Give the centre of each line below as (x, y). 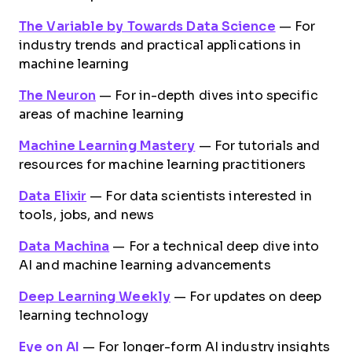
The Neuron (57, 95)
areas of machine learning (102, 114)
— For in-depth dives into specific (207, 95)
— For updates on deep (246, 297)
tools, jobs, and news (87, 215)
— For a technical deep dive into (214, 246)
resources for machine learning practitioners (163, 165)
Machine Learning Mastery (107, 146)
